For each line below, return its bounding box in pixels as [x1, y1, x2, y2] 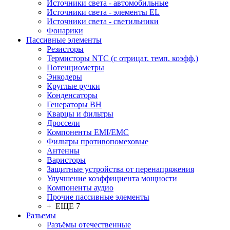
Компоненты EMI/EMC [47, 128, 129, 137]
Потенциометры [47, 63, 104, 72]
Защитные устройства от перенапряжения [47, 165, 194, 174]
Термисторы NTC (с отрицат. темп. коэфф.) [47, 54, 198, 63]
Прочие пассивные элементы [47, 193, 149, 201]
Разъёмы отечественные [47, 220, 131, 229]
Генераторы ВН [47, 100, 102, 109]
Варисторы [47, 156, 86, 164]
